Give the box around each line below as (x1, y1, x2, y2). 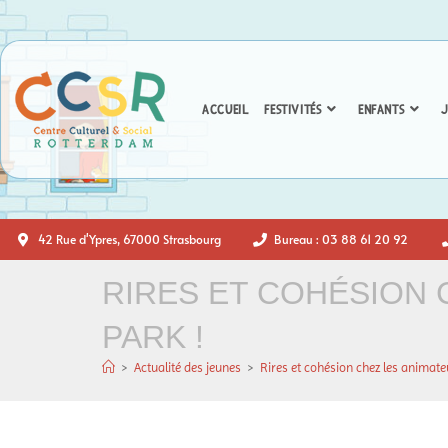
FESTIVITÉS (264, 101, 322, 118)
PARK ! (102, 319, 204, 355)
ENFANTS (357, 101, 405, 118)
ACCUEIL (202, 101, 249, 118)
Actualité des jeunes (134, 360, 241, 375)
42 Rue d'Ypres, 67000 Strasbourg (37, 231, 221, 247)
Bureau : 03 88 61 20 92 (273, 231, 408, 247)
